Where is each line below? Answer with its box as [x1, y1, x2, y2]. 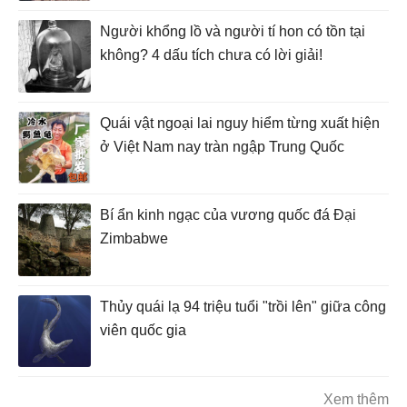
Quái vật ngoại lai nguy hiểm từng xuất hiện [100, 115, 380, 132]
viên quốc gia [100, 323, 186, 339]
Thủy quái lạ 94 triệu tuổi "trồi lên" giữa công [100, 299, 386, 315]
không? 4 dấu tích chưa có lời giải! [100, 47, 323, 64]
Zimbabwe [100, 231, 168, 247]
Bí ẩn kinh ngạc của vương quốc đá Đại [100, 207, 356, 223]
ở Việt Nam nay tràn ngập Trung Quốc [100, 139, 344, 155]
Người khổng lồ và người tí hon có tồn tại [100, 24, 365, 40]
